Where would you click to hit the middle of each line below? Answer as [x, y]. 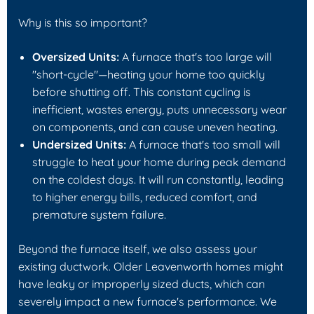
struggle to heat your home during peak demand [159, 162]
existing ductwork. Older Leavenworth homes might [151, 266]
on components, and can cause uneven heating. [155, 127]
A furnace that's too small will [203, 144]
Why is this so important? [83, 22]
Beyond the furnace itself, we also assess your [138, 248]
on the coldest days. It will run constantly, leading [158, 179]
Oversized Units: [76, 56]
